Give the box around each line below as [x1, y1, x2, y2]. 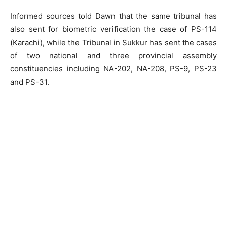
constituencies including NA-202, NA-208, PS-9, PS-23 [10, 64, 217, 73]
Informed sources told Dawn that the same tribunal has [10, 11, 217, 21]
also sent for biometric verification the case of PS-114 [10, 24, 217, 34]
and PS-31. [10, 77, 49, 87]
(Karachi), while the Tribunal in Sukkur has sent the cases [10, 37, 217, 47]
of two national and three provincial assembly [10, 51, 217, 60]
